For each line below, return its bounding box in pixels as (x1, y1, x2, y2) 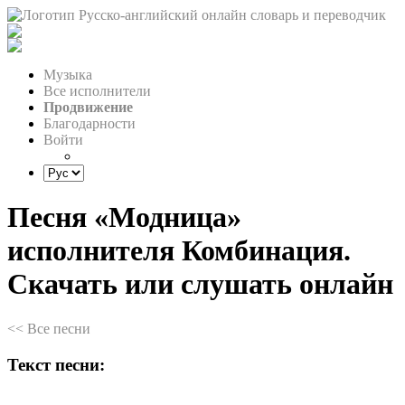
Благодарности (43, 116, 136, 131)
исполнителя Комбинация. (7, 234, 351, 268)
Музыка (43, 67, 92, 82)
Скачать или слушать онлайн (7, 268, 393, 301)
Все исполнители (43, 83, 151, 99)
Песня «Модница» (7, 201, 241, 234)
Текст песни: (7, 354, 105, 374)
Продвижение (43, 99, 133, 115)
